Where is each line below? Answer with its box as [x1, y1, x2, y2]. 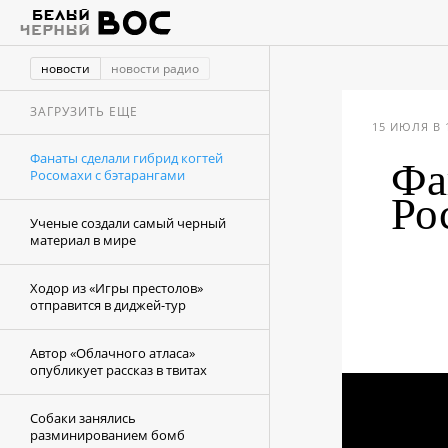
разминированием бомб [30, 426, 185, 444]
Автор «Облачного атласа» [30, 344, 195, 362]
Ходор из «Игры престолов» [30, 279, 203, 297]
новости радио [111, 60, 199, 77]
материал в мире [30, 231, 136, 249]
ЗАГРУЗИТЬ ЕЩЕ [30, 103, 138, 120]
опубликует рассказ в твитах [30, 361, 207, 379]
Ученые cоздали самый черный [30, 214, 226, 232]
